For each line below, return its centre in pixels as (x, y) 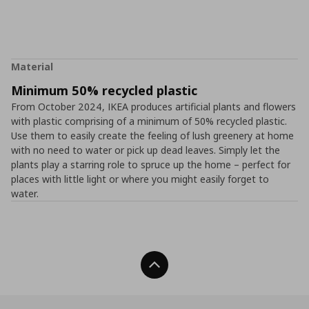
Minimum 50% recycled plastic (104, 90)
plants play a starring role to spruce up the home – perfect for (151, 165)
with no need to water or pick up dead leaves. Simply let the (146, 150)
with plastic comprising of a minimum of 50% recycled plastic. (149, 121)
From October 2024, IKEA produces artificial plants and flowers (153, 107)
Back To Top (189, 265)
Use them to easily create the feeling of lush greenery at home (152, 136)
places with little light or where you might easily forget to (140, 179)
